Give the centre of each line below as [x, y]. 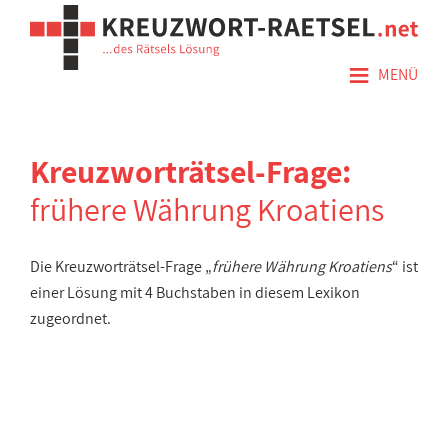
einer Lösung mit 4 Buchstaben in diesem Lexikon [195, 292]
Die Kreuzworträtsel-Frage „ [121, 266]
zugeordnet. [70, 318]
